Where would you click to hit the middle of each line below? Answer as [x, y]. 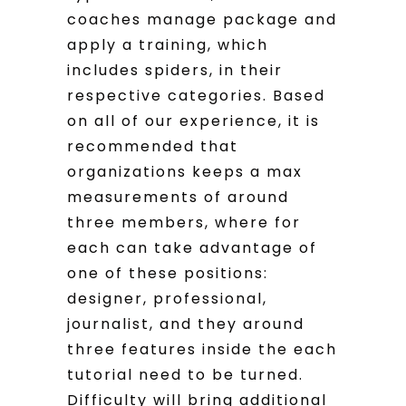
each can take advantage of [192, 247]
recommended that [153, 146]
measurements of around [178, 197]
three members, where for [184, 222]
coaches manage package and [202, 19]
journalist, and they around [186, 324]
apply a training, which [168, 44]
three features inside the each [202, 349]
